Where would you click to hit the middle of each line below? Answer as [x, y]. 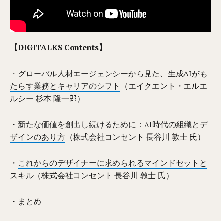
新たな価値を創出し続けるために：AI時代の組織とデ [113, 124]
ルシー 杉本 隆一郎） [48, 98]
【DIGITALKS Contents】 [58, 47]
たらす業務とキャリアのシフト [65, 86]
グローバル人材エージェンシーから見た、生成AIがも [113, 73]
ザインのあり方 [38, 136]
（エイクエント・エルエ [164, 86]
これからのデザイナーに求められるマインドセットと [113, 163]
